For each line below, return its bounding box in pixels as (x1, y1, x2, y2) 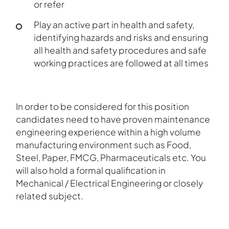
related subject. (16, 190, 84, 201)
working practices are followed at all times (34, 57, 209, 69)
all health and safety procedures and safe (34, 44, 207, 56)
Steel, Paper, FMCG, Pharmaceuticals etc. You (16, 151, 207, 163)
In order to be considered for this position (16, 100, 190, 112)
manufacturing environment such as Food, (16, 139, 192, 150)
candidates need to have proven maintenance (16, 113, 211, 125)
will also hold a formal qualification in (16, 164, 166, 176)
